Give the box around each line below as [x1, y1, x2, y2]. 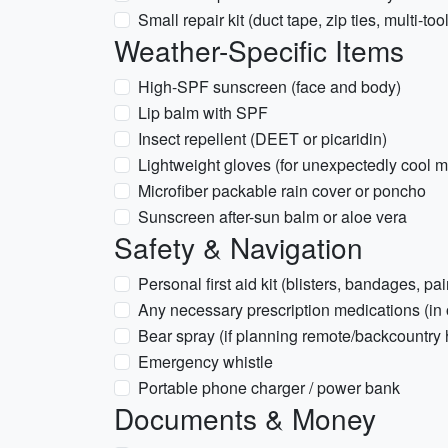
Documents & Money [114, 398, 376, 438]
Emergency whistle [138, 350, 273, 373]
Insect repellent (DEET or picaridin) [138, 127, 387, 150]
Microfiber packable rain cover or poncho [138, 179, 426, 202]
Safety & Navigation [114, 227, 363, 267]
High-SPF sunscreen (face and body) [138, 75, 401, 98]
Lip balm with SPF [138, 101, 268, 124]
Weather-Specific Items [114, 30, 404, 70]
